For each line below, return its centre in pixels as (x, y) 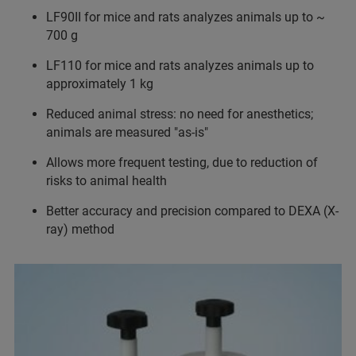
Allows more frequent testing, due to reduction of (182, 163)
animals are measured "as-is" (127, 133)
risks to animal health (106, 181)
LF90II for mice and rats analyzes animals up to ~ (186, 17)
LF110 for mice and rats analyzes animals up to (180, 66)
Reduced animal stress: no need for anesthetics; (180, 114)
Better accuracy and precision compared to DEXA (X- (192, 211)
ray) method (80, 230)
